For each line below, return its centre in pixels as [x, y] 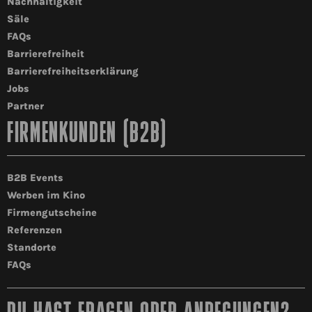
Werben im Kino [46, 196]
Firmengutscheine [52, 213]
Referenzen [34, 231]
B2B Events [35, 178]
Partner [25, 107]
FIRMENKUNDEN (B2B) [87, 135]
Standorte [32, 248]
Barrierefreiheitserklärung [73, 72]
